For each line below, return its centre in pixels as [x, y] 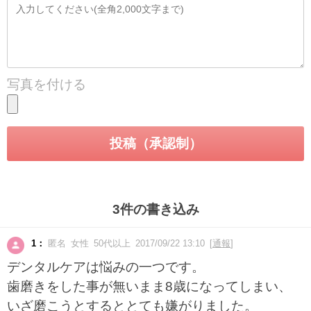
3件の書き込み [155, 209]
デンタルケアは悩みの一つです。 [106, 267]
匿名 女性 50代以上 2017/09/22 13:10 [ [129, 243]
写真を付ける [47, 84]
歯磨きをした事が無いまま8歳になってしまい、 [149, 286]
